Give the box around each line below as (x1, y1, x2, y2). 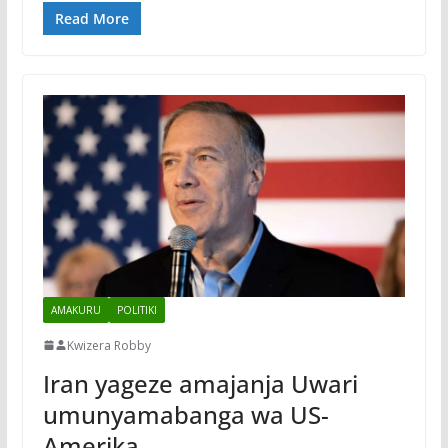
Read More (54, 8, 129, 28)
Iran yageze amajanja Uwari (42, 366, 358, 400)
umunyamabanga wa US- (42, 397, 329, 431)
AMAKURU (50, 302, 101, 317)
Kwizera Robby (66, 336, 151, 354)
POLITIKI (116, 302, 157, 317)
